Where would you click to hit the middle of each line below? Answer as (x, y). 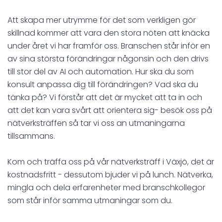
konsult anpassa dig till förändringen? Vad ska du (103, 84)
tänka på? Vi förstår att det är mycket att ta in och (105, 97)
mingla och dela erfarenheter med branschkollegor (106, 187)
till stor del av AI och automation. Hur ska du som (101, 71)
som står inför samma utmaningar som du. (90, 200)
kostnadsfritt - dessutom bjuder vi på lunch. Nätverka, (110, 174)
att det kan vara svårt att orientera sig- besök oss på (110, 110)
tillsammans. (31, 136)
